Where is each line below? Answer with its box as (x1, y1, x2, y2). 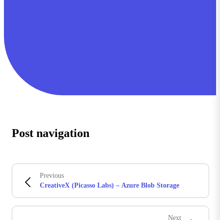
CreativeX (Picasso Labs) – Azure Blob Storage (40, 182, 179, 190)
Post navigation (12, 127, 89, 140)
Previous (40, 172, 64, 180)
